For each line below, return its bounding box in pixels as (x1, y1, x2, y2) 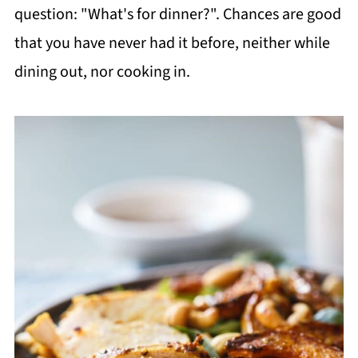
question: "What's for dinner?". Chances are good (14, 3, 341, 26)
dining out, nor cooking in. (14, 61, 190, 83)
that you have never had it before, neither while (14, 32, 330, 54)
